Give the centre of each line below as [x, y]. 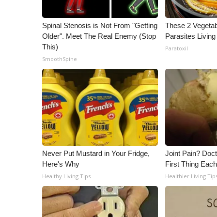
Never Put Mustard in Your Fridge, [96, 153]
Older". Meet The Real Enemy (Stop [99, 36]
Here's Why [61, 164]
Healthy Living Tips [66, 176]
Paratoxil [177, 48]
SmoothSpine [60, 59]
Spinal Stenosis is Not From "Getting [100, 25]
